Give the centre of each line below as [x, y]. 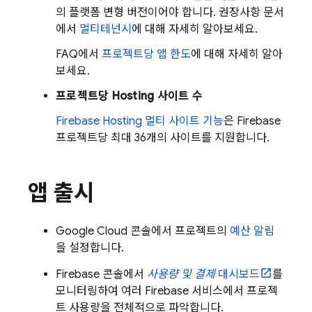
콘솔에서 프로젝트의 [179, 231]
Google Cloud [92, 231]
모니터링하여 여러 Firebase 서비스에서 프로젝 [167, 291]
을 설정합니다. [90, 248]
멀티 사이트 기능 [183, 121]
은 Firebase [252, 121]
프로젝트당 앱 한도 [146, 54]
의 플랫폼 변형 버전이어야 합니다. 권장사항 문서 [170, 12]
